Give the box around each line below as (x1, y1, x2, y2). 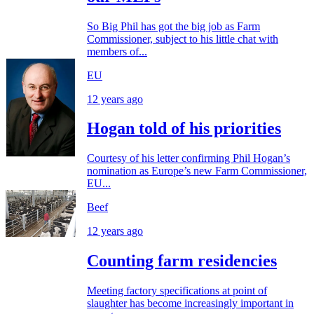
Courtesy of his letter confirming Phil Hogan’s (87, 152, 290, 165)
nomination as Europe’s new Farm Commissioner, (87, 165, 307, 177)
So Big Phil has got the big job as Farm (87, 20, 260, 32)
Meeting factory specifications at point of (87, 285, 267, 297)
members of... (87, 45, 147, 57)
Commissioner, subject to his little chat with (87, 32, 278, 45)
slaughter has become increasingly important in (87, 297, 294, 310)
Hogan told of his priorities (87, 119, 281, 138)
